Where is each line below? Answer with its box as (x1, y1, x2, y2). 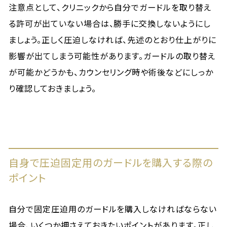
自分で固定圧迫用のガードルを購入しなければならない (9, 203, 217, 215)
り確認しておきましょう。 (9, 82, 96, 94)
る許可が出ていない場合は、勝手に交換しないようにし (9, 17, 211, 29)
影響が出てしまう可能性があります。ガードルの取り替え (9, 50, 215, 62)
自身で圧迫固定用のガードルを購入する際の (9, 155, 213, 170)
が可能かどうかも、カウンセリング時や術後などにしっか (9, 66, 213, 78)
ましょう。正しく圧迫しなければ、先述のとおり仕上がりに (9, 33, 216, 46)
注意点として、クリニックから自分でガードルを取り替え (9, 1, 211, 13)
